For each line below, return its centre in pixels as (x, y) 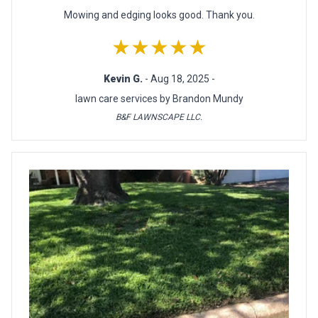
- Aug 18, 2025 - (180, 79)
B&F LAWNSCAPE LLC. (159, 117)
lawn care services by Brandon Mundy (159, 99)
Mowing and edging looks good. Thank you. (159, 15)
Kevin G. (124, 79)
